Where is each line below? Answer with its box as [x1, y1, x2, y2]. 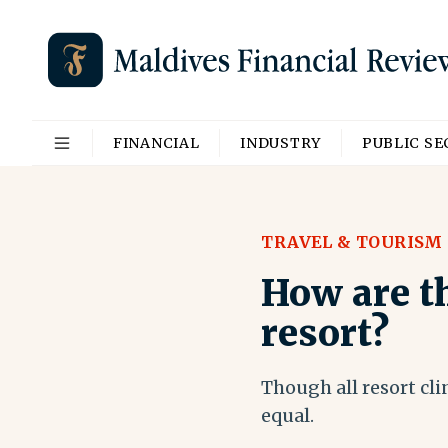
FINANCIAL [113, 134, 200, 152]
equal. [261, 404, 315, 427]
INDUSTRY [240, 134, 321, 152]
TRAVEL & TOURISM [261, 232, 443, 252]
